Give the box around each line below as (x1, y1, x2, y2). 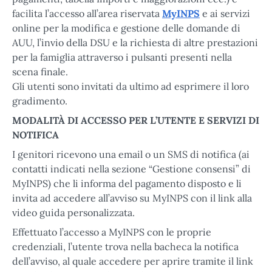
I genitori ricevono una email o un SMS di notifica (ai (12, 148, 250, 160)
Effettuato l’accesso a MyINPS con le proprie (12, 225, 211, 238)
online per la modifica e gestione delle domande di (12, 21, 240, 34)
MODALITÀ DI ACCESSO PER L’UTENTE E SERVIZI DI (12, 114, 259, 126)
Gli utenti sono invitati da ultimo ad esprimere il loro (12, 80, 249, 92)
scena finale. (12, 65, 68, 78)
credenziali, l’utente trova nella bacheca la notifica (12, 240, 239, 253)
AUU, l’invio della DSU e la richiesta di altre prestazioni (12, 36, 258, 49)
